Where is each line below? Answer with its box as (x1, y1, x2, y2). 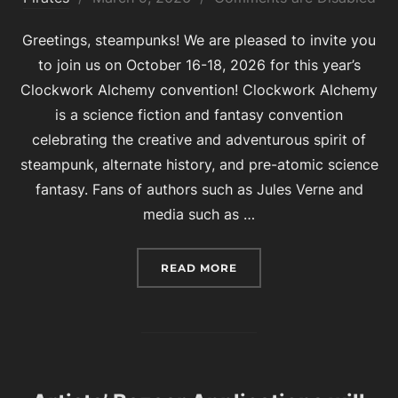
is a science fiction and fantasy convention (55, 105, 343, 123)
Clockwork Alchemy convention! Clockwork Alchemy (20, 80, 378, 99)
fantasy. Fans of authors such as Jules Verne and (35, 179, 363, 198)
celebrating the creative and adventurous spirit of (32, 130, 366, 148)
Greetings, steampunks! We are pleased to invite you (22, 30, 376, 49)
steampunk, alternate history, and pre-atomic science (20, 155, 378, 173)
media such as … (143, 204, 255, 223)
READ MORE (161, 260, 237, 275)
